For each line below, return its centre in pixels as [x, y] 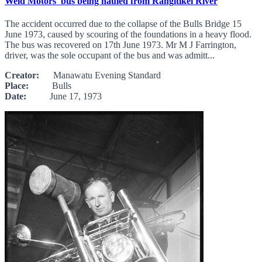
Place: [17, 86]
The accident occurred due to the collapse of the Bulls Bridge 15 [123, 24]
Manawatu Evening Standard [100, 75]
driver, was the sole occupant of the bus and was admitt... [110, 56]
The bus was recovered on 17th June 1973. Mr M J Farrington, [120, 45]
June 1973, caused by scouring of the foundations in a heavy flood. [128, 35]
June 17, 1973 [64, 96]
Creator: [22, 75]
